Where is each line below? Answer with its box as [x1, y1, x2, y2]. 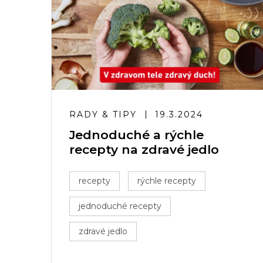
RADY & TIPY [69, 109, 137, 120]
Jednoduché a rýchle [69, 127, 204, 142]
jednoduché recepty [79, 201, 161, 211]
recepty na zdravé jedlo [69, 142, 219, 157]
